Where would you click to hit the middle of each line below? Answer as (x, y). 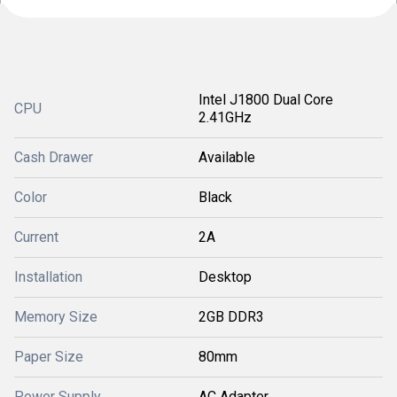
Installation (48, 277)
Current (36, 237)
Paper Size (49, 357)
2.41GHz (225, 117)
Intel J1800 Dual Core (266, 100)
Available (227, 157)
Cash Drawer (54, 157)
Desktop (225, 277)
